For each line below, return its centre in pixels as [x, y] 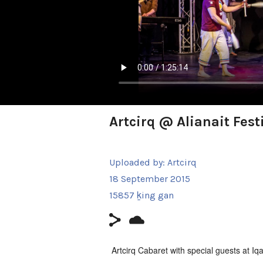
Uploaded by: [138, 162]
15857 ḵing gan [141, 195]
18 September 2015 [150, 178]
